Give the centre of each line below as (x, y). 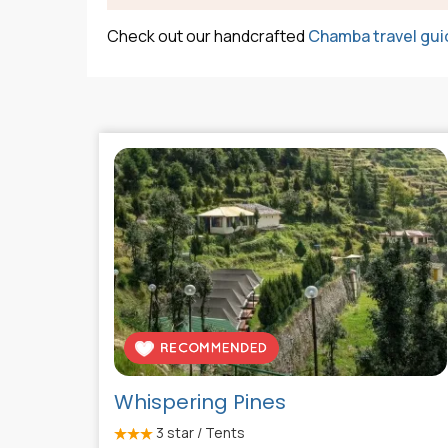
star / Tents (204, 433)
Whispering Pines (200, 402)
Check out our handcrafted (207, 36)
